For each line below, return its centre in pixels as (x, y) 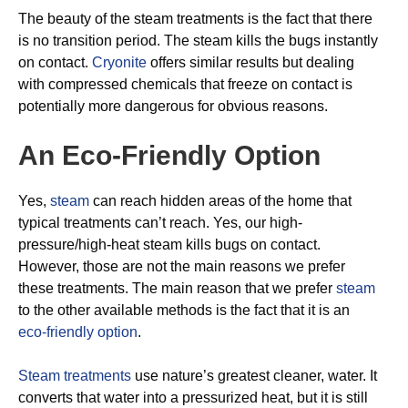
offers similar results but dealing (250, 62)
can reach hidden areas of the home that (220, 201)
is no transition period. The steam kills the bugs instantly (198, 41)
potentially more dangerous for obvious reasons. (173, 106)
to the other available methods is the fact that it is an (184, 310)
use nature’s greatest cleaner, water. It (254, 376)
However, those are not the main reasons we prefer (182, 266)
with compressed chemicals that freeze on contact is (185, 84)
